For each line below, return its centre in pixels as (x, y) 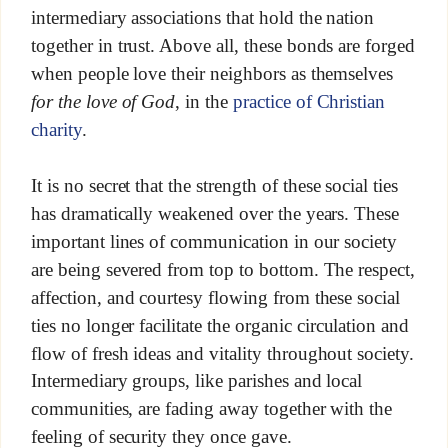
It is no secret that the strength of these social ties (214, 185)
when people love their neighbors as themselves (212, 74)
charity (56, 129)
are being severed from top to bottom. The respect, (223, 269)
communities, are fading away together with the (211, 408)
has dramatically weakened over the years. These (215, 213)
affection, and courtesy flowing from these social (215, 297)
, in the (204, 101)
